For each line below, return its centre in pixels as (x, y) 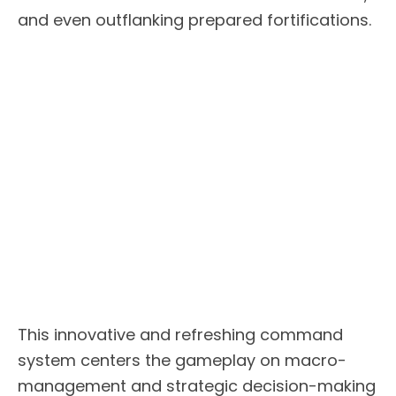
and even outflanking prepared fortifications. (194, 19)
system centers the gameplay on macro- (182, 361)
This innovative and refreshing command (180, 335)
